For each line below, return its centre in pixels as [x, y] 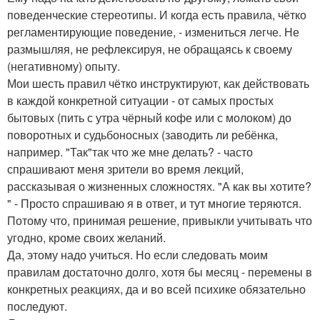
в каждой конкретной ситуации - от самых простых [140, 100]
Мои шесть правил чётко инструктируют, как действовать [158, 83]
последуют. [37, 306]
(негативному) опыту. [64, 66]
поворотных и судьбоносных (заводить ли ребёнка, [142, 134]
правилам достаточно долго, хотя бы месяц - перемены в [160, 271]
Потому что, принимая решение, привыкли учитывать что [160, 220]
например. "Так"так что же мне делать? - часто [130, 151]
